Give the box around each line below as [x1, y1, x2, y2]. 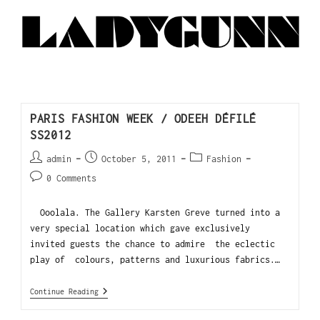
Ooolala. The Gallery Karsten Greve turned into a [30, 207, 281, 219]
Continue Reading [30, 287, 99, 296]
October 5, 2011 [101, 154, 177, 165]
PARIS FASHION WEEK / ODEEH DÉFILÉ [30, 112, 256, 126]
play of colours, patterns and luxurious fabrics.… [30, 254, 281, 266]
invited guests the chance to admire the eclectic [30, 239, 276, 250]
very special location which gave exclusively [30, 223, 251, 234]
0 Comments [46, 173, 97, 184]
